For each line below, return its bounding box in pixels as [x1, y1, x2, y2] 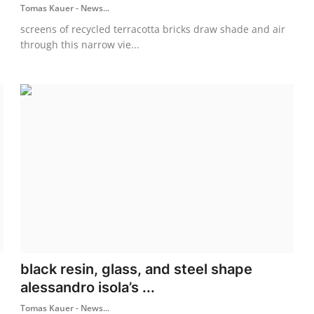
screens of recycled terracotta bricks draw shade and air [20, 22, 286, 36]
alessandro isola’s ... [20, 278, 156, 296]
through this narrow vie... [20, 37, 140, 51]
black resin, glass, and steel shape [20, 260, 253, 278]
